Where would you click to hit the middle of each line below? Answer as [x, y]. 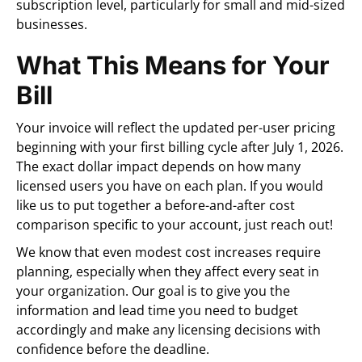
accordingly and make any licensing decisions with [168, 329]
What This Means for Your [173, 65]
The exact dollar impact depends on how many [158, 166]
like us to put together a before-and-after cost [156, 205]
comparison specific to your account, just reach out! [175, 224]
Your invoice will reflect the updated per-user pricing [176, 127]
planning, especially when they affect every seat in [168, 271]
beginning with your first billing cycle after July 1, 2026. [180, 147]
